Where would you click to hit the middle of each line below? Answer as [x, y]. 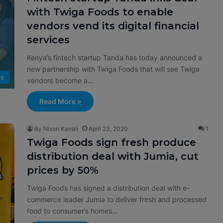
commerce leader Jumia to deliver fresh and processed [117, 200]
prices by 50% [63, 170]
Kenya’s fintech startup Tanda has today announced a [114, 58]
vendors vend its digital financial [113, 26]
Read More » [60, 102]
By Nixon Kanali [56, 129]
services [48, 40]
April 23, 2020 [108, 129]
